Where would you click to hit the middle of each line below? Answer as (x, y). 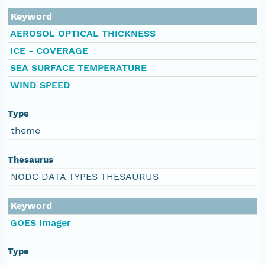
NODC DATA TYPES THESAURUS (85, 176)
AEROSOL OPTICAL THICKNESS (83, 33)
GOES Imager (41, 222)
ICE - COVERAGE (49, 50)
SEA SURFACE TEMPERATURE (78, 67)
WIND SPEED (40, 85)
